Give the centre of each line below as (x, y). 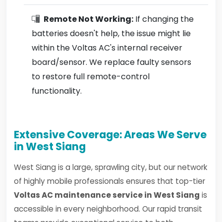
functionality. (57, 91)
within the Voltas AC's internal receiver (107, 48)
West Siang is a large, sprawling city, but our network (111, 167)
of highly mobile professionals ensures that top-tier (110, 181)
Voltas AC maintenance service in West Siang (107, 195)
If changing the (164, 19)
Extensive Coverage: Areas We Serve (110, 135)
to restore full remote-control (91, 77)
